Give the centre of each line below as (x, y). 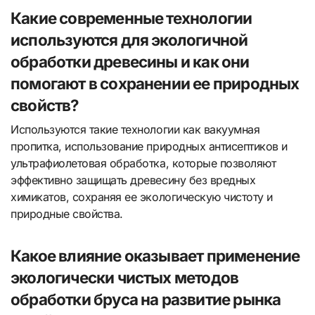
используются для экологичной (129, 40)
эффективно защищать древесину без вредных (133, 180)
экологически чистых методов (125, 277)
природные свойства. (67, 213)
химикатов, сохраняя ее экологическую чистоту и (142, 197)
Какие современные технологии (131, 18)
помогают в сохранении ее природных (155, 84)
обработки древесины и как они (130, 62)
